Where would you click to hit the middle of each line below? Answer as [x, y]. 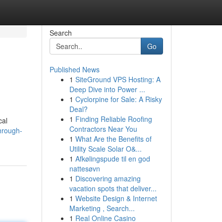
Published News [74, 69]
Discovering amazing [108, 178]
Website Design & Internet [116, 198]
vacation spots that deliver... [113, 188]
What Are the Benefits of [113, 139]
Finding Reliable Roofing [113, 119]
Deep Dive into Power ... [107, 89]
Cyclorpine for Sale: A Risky [118, 99]
